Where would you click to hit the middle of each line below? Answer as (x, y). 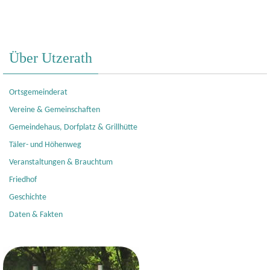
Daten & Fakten (36, 215)
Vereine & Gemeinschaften (55, 110)
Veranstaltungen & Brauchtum (61, 163)
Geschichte (28, 198)
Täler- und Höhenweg (45, 145)
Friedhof (23, 180)
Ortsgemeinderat (38, 93)
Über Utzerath (51, 58)
